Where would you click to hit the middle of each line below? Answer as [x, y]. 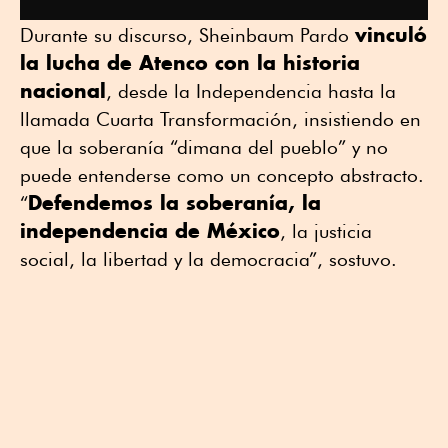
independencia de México [150, 230]
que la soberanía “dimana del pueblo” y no [204, 146]
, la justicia [326, 230]
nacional [63, 90]
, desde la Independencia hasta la [251, 90]
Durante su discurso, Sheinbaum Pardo [187, 34]
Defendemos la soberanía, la [174, 202]
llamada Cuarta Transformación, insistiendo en [220, 118]
